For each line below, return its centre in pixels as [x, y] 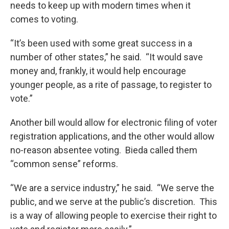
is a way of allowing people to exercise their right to [113, 215]
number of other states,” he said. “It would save [107, 57]
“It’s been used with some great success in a [101, 43]
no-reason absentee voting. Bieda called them [104, 150]
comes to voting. [46, 19]
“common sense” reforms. [67, 164]
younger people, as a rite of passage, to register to [111, 85]
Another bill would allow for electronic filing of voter [114, 122]
